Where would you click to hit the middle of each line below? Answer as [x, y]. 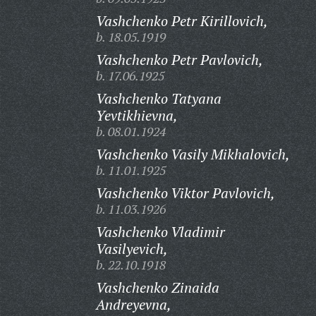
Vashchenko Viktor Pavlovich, [185, 193]
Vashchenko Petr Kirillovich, [182, 21]
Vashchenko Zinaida [157, 287]
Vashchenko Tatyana [158, 98]
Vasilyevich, [132, 249]
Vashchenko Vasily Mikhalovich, [193, 154]
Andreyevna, [133, 304]
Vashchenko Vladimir [160, 232]
